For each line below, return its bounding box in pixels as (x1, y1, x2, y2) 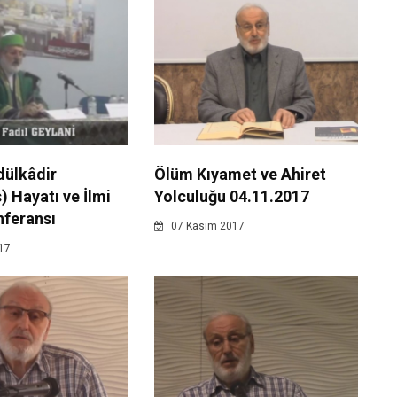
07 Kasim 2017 (167, 220, 245, 233)
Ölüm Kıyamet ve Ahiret (153, 165, 326, 184)
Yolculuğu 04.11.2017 (153, 187, 309, 206)
